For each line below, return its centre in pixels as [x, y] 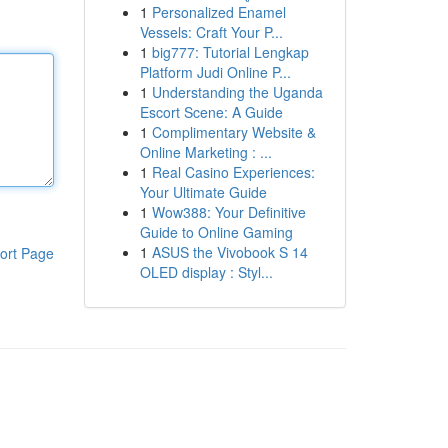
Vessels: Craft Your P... [211, 32]
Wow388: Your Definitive [228, 212]
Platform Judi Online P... [215, 72]
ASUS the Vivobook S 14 [229, 252]
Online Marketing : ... [205, 152]
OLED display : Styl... [206, 272]
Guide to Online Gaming [216, 232]
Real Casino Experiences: [233, 172]
